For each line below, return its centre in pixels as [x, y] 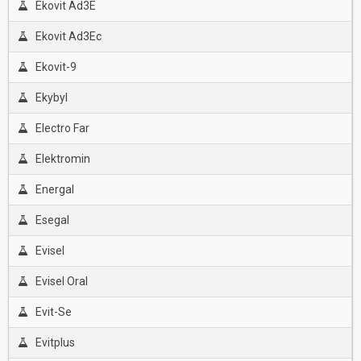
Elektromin [62, 159]
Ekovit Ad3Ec [68, 36]
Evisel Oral [61, 281]
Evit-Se [53, 312]
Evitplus [55, 342]
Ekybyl [51, 98]
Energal [54, 189]
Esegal [52, 220]
